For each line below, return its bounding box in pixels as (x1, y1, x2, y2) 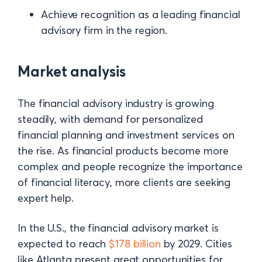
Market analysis (18, 62, 126, 80)
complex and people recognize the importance (18, 159, 243, 173)
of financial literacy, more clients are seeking (18, 175, 231, 189)
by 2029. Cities (161, 236, 232, 250)
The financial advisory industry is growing (18, 96, 214, 110)
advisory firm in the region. (41, 23, 168, 37)
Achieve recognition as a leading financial (41, 7, 240, 21)
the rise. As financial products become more (18, 143, 229, 157)
